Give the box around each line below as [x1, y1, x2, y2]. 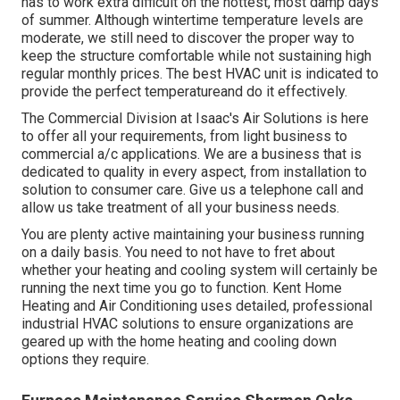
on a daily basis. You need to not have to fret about [21, 244, 335, 262]
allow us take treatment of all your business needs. [21, 199, 339, 217]
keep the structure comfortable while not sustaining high [21, 47, 371, 65]
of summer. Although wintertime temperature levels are [21, 12, 363, 29]
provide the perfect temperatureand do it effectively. [21, 83, 347, 101]
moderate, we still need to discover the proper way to [21, 29, 354, 47]
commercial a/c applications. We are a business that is [21, 146, 362, 163]
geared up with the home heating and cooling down [21, 333, 337, 351]
